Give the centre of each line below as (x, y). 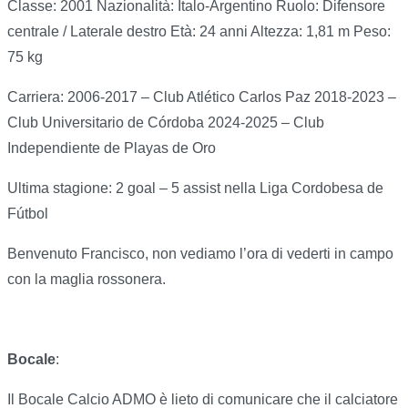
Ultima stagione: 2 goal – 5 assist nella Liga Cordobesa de (195, 189)
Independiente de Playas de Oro (112, 148)
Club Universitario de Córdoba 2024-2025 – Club (166, 123)
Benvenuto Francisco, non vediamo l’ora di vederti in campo (200, 254)
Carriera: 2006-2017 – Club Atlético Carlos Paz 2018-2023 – (202, 97)
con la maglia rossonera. (87, 280)
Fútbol (28, 214)
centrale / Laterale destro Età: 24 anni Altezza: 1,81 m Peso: (199, 32)
